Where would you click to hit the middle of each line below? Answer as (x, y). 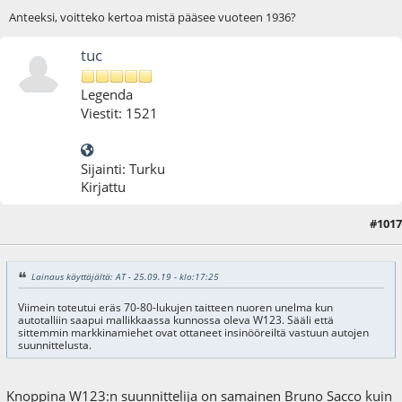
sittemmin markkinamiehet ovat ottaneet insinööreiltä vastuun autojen (193, 332)
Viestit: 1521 (120, 113)
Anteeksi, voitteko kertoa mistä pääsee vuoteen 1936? (152, 17)
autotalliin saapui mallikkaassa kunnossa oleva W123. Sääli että (175, 319)
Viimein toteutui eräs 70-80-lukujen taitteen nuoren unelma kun (175, 307)
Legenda (107, 94)
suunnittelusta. (54, 345)
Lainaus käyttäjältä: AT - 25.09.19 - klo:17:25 (125, 276)
